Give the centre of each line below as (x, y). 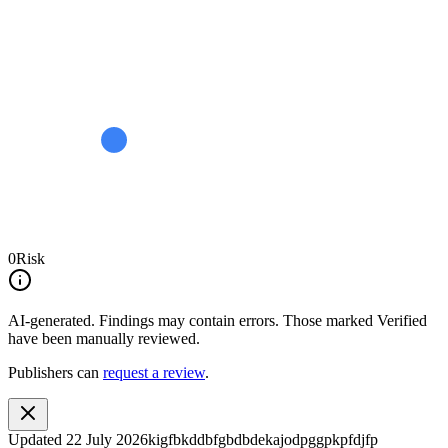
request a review (154, 372)
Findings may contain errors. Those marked (236, 320)
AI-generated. (51, 320)
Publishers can (53, 372)
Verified (402, 320)
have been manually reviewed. (104, 338)
